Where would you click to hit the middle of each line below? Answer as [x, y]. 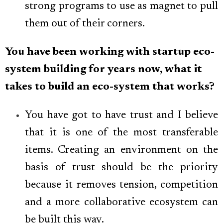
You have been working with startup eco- [110, 53]
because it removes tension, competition [121, 185]
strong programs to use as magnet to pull [121, 7]
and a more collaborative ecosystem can [121, 203]
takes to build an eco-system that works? [110, 87]
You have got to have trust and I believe [121, 116]
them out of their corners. [85, 24]
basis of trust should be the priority [121, 168]
